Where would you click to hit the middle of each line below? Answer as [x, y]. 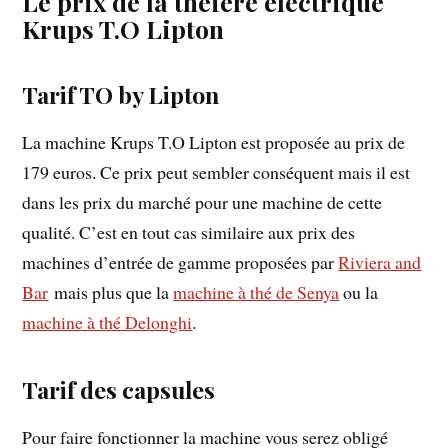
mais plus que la [111, 291]
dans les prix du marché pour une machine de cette [202, 201]
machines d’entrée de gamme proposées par [180, 261]
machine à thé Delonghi [107, 321]
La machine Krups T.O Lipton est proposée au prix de [214, 141]
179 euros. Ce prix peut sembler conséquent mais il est [216, 171]
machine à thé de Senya [256, 291]
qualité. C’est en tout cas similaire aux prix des [189, 231]
